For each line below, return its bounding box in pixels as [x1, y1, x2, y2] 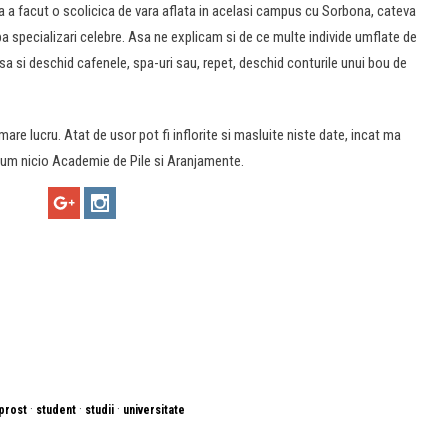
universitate [123, 403, 185, 417]
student [36, 403, 76, 417]
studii [85, 403, 114, 417]
